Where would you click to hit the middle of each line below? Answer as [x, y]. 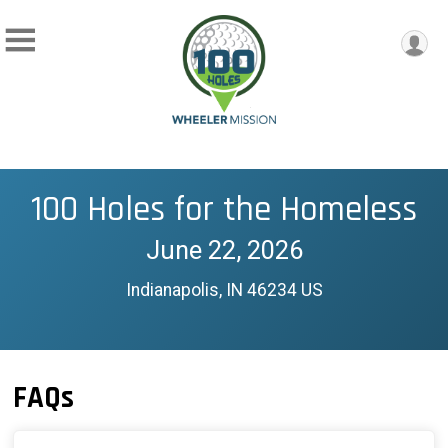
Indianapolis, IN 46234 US [224, 289]
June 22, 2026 [224, 249]
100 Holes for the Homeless [224, 209]
